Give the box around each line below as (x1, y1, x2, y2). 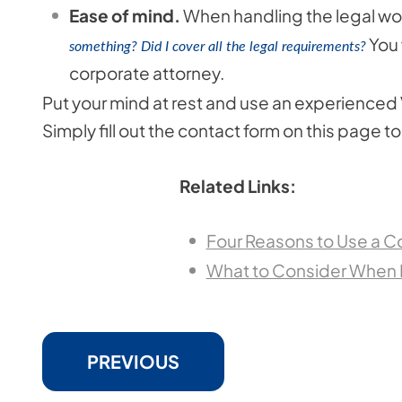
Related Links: (179, 175, 296, 197)
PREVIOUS (87, 350, 179, 373)
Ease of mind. (69, 4, 183, 27)
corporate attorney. (69, 62, 224, 84)
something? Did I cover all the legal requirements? (69, 39, 366, 55)
